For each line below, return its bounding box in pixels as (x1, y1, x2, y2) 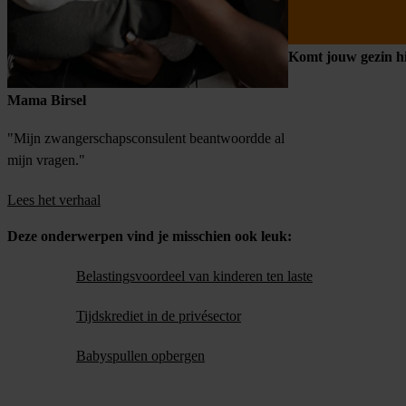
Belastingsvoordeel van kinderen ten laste (76, 267, 313, 284)
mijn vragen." (7, 151, 85, 168)
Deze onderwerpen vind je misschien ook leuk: (7, 227, 292, 244)
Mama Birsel (7, 92, 86, 108)
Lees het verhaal (7, 191, 101, 208)
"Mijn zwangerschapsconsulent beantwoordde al (7, 130, 285, 146)
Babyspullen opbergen (76, 347, 205, 363)
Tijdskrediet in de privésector (76, 307, 241, 324)
